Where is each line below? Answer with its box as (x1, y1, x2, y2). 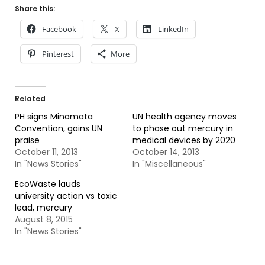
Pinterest (42, 49, 74, 59)
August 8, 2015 (15, 214, 73, 225)
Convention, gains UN (15, 122, 102, 134)
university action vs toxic (15, 190, 117, 202)
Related (15, 93, 46, 104)
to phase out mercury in (132, 122, 233, 134)
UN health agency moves (132, 111, 237, 122)
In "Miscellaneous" (132, 158, 206, 170)
